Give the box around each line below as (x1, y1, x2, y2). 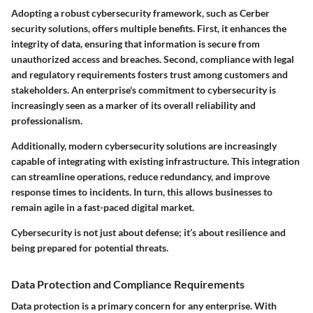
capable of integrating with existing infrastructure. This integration (11, 155, 300, 168)
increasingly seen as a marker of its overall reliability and (11, 99, 256, 112)
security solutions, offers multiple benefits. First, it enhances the (11, 22, 286, 35)
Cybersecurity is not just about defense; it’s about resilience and (11, 226, 286, 239)
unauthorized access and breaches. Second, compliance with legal (11, 53, 294, 66)
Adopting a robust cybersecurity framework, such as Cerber (11, 7, 270, 20)
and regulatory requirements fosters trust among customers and (11, 68, 288, 81)
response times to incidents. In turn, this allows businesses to (11, 186, 272, 198)
